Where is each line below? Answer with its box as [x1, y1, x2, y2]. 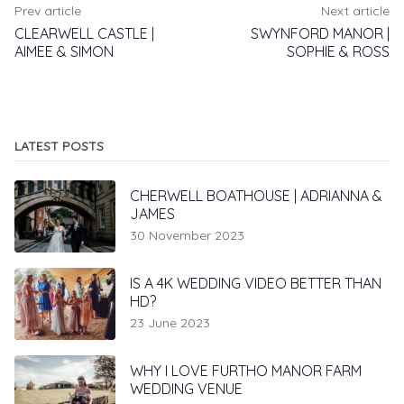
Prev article [14, 3, 81, 20]
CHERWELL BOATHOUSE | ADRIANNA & [130, 187, 382, 206]
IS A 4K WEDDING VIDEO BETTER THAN [130, 274, 381, 293]
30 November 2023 [130, 227, 244, 244]
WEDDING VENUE [130, 380, 243, 399]
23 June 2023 [130, 315, 210, 332]
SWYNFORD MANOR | [251, 24, 390, 43]
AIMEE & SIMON [14, 42, 114, 61]
